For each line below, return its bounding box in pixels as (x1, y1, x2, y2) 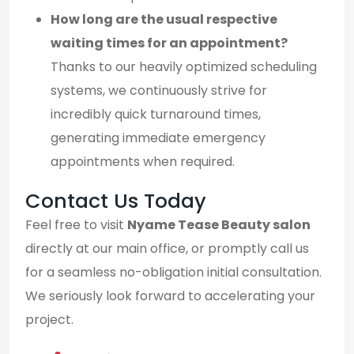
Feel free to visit (25, 215, 127, 234)
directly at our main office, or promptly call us (25, 239, 309, 258)
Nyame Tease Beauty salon (127, 215, 311, 234)
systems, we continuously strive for (51, 81, 267, 100)
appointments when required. (51, 152, 235, 171)
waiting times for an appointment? (51, 33, 288, 52)
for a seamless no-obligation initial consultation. (25, 262, 322, 281)
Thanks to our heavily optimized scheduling (51, 57, 317, 76)
